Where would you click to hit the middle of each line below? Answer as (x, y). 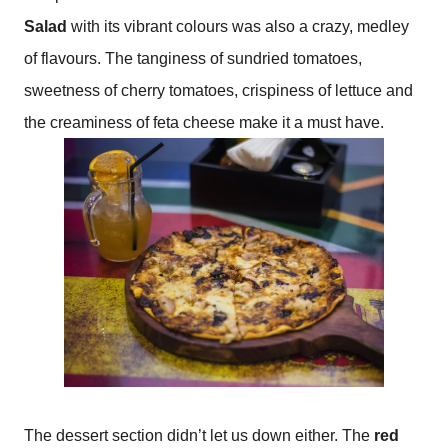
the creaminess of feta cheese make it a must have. (204, 123)
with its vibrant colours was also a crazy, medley (238, 27)
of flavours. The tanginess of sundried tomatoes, (193, 59)
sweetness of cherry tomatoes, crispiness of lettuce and (218, 91)
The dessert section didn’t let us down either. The (199, 435)
